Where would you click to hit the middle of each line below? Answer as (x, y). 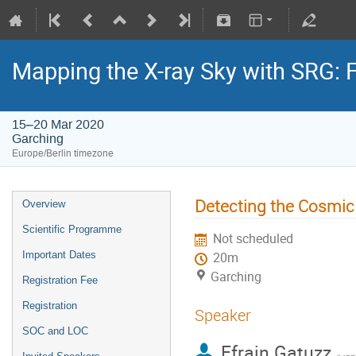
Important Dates (59, 255)
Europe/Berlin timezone (63, 153)
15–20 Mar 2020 (58, 124)
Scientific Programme (72, 229)
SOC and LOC (55, 331)
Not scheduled (253, 239)
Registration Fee (60, 280)
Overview (44, 204)
